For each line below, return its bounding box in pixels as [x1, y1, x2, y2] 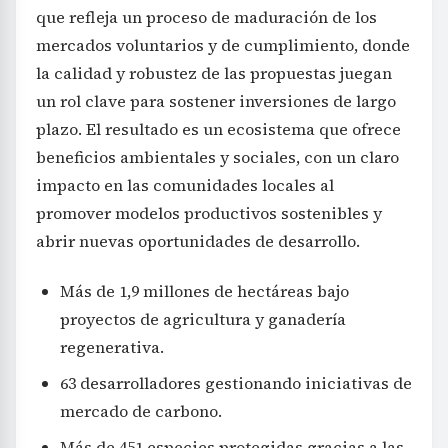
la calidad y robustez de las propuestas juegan [36, 62, 392, 85]
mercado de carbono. [60, 400, 222, 423]
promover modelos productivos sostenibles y [36, 202, 382, 225]
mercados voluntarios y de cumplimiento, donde [36, 34, 410, 57]
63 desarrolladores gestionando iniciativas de [60, 372, 412, 395]
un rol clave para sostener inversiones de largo [36, 90, 396, 113]
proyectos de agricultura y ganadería [60, 308, 346, 331]
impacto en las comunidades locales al [36, 174, 334, 197]
